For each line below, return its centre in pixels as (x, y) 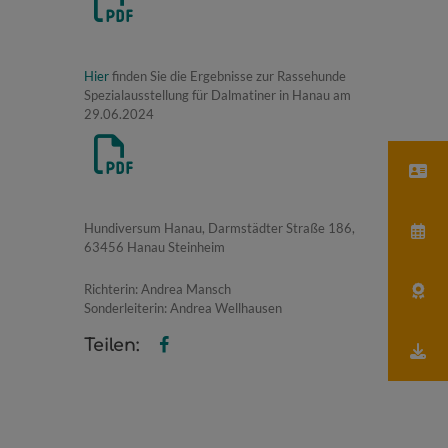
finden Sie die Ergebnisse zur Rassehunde (227, 76)
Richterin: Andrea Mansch (157, 288)
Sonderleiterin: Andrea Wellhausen (183, 307)
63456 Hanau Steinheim (154, 247)
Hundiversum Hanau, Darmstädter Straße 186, (219, 228)
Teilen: (111, 346)
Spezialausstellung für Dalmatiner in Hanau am (217, 95)
